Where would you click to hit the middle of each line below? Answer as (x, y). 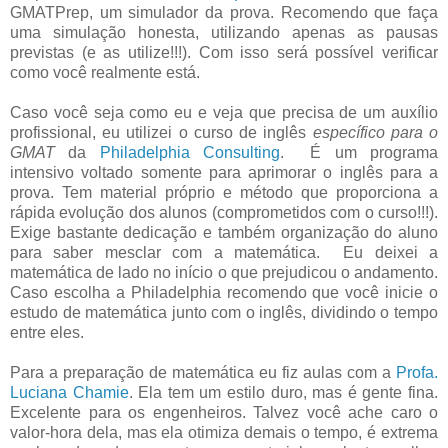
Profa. (417, 372)
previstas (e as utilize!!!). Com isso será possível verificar (224, 52)
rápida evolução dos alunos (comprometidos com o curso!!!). (224, 212)
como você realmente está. (109, 72)
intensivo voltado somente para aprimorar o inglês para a (224, 172)
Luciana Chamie (69, 392)
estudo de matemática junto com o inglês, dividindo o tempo (224, 312)
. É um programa (359, 152)
